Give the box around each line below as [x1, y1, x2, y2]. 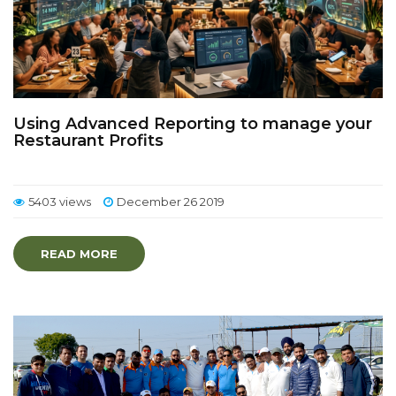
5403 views [28, 194, 91, 209]
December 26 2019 [117, 194, 225, 209]
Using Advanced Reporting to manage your [13, 114, 372, 133]
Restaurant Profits [13, 131, 164, 150]
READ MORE [41, 247, 118, 261]
